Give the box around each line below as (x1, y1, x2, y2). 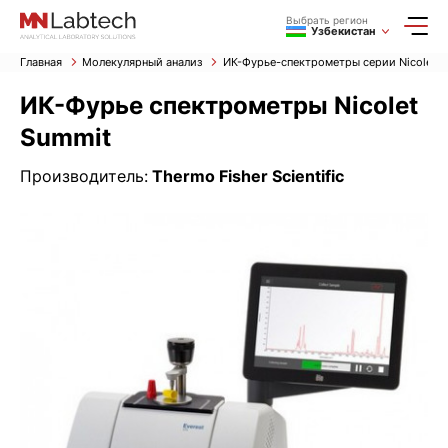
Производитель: (20, 166, 148, 187)
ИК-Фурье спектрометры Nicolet (20, 91, 418, 121)
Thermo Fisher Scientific (152, 166, 344, 187)
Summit (20, 123, 111, 153)
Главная (20, 55, 65, 70)
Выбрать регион (286, 14, 368, 27)
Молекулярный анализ (82, 55, 206, 70)
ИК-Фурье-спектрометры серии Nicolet (222, 55, 439, 70)
